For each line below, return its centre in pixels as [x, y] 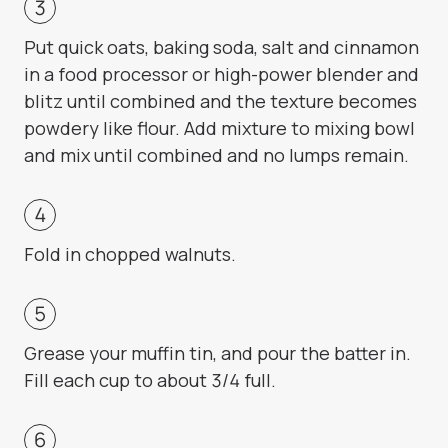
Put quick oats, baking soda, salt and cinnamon [221, 47]
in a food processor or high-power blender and [221, 74]
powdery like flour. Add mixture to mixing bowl [219, 128]
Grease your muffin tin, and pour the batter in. [217, 353]
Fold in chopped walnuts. [130, 254]
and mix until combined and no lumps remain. [216, 155]
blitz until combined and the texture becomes [220, 101]
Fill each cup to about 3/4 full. [150, 380]
